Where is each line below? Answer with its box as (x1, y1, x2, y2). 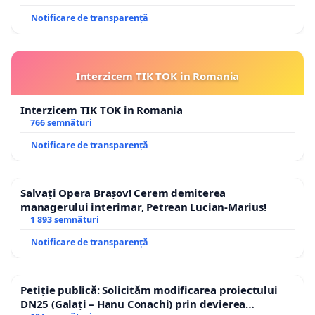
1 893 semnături (30, 213, 99, 226)
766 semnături (30, 116, 92, 129)
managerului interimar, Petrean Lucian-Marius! (20, 199, 266, 214)
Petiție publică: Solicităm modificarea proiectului (20, 282, 278, 297)
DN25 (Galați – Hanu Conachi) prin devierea (20, 296, 246, 311)
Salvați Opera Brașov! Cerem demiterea (20, 185, 226, 200)
